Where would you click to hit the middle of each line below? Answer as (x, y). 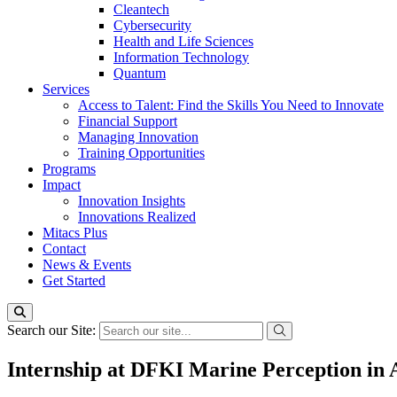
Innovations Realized (137, 217)
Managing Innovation (138, 137)
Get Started (74, 280)
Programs (69, 169)
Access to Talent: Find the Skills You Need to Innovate (231, 105)
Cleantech (141, 9)
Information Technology (181, 57)
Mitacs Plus (75, 233)
